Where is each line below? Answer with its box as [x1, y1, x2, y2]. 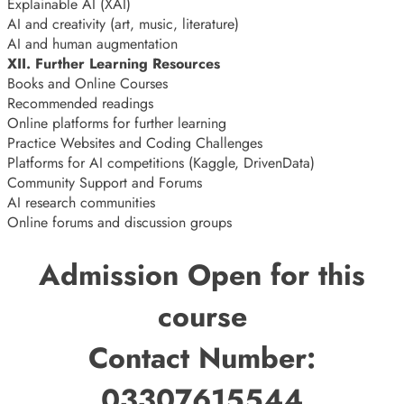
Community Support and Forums [7, 171, 202, 193]
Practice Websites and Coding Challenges [7, 132, 262, 153]
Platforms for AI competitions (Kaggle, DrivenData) [7, 151, 315, 173]
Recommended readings [7, 92, 153, 114]
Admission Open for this [39, 253, 365, 296]
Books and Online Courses [7, 72, 168, 94]
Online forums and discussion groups [7, 211, 232, 233]
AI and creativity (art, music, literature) [7, 13, 239, 34]
